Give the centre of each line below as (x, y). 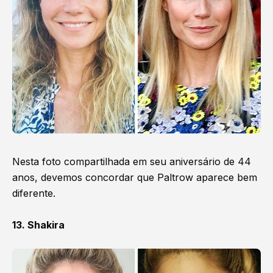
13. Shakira (38, 225)
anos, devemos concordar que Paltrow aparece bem (135, 177)
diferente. (35, 193)
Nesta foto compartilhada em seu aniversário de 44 (132, 161)
